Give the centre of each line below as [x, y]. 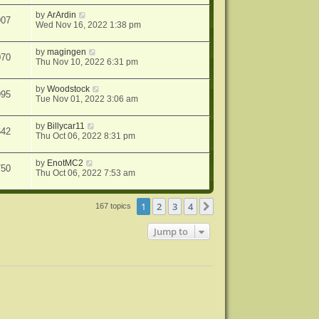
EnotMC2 [66, 163]
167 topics [115, 205]
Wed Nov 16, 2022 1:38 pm [89, 25]
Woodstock [69, 89]
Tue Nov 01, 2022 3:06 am [87, 99]
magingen [67, 52]
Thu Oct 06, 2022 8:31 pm [86, 136]
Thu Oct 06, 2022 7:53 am [86, 173]
